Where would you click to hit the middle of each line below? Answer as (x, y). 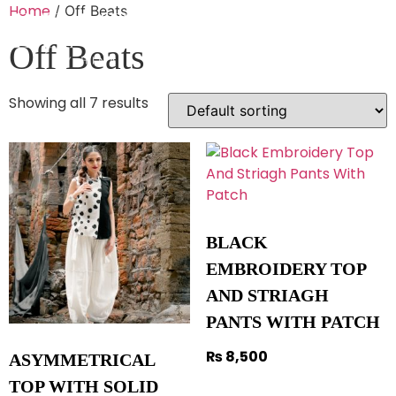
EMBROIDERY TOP (286, 269)
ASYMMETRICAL (82, 360)
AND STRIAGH (267, 295)
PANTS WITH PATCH (293, 322)
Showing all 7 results (79, 103)
